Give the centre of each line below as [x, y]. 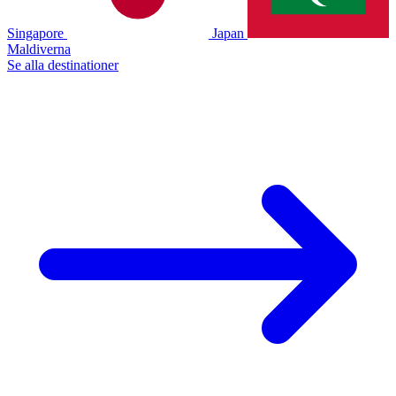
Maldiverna [39, 49]
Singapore [35, 33]
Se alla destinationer [63, 65]
